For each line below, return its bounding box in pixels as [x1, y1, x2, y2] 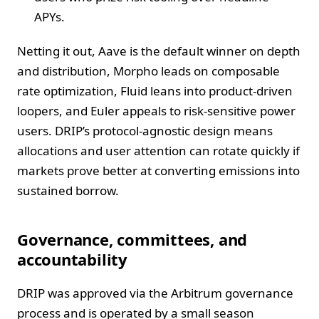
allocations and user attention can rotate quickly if [17, 142, 300, 159]
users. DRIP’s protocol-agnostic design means [17, 122, 273, 139]
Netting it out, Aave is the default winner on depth [17, 42, 300, 59]
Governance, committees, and [17, 228, 248, 250]
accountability [17, 248, 127, 270]
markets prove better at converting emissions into [17, 162, 300, 179]
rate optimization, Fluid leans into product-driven [17, 82, 293, 99]
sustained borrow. [17, 182, 119, 199]
